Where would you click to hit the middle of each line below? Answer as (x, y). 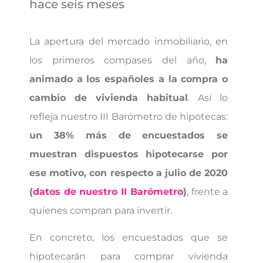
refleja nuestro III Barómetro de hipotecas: (129, 116)
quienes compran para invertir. (101, 210)
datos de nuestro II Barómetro (108, 191)
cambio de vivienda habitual (109, 97)
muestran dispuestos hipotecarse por (129, 154)
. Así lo (208, 97)
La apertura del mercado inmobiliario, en (129, 41)
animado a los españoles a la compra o (129, 79)
